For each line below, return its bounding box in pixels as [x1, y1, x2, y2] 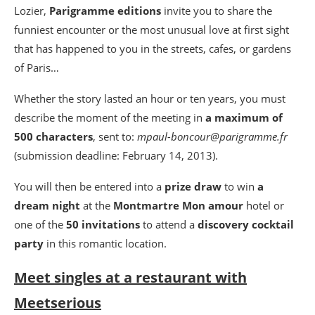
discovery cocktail [198, 217, 294, 231]
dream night [14, 198, 80, 212]
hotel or [243, 198, 284, 212]
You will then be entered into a [14, 179, 165, 193]
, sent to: [93, 129, 137, 143]
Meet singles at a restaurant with [14, 268, 247, 287]
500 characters [14, 129, 93, 143]
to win [221, 179, 257, 193]
